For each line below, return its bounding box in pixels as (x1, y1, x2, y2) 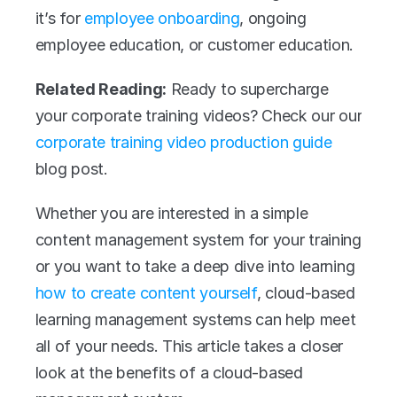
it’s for (35, 9, 85, 27)
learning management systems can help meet (35, 310, 356, 329)
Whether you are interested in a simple (35, 204, 308, 222)
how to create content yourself (35, 284, 257, 302)
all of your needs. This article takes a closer (35, 337, 343, 355)
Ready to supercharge (166, 80, 329, 98)
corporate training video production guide (35, 133, 332, 152)
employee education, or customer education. (35, 35, 354, 54)
